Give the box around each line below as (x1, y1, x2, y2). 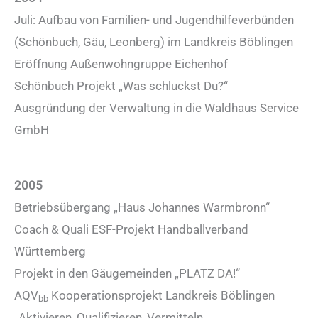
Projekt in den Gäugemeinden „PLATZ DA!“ (14, 265, 240, 280)
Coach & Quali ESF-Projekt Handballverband (14, 221, 248, 236)
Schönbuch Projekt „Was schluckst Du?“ (14, 78, 228, 93)
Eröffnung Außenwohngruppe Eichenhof (14, 56, 228, 71)
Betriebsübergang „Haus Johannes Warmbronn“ (14, 199, 270, 214)
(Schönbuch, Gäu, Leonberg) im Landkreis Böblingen (14, 34, 293, 49)
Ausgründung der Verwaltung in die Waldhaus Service (14, 100, 299, 115)
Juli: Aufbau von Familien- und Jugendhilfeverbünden (14, 12, 294, 27)
